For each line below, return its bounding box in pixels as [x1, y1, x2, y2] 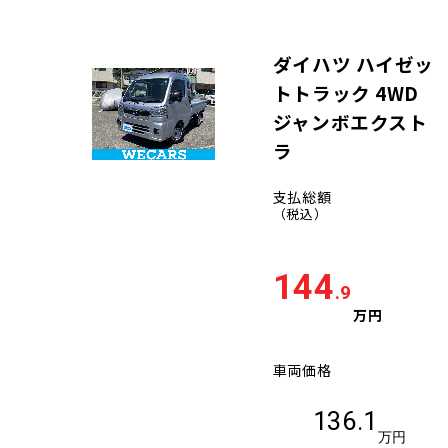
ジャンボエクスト [272, 108, 428, 136]
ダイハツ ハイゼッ [272, 50, 434, 78]
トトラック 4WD [272, 79, 419, 107]
